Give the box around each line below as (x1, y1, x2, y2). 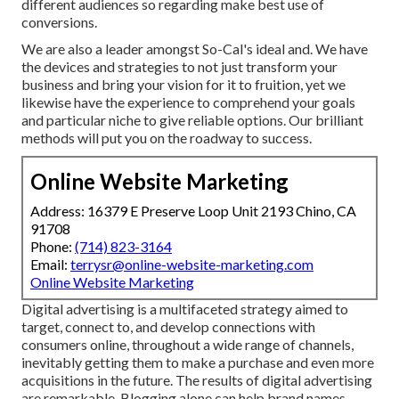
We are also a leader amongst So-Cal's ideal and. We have (21, 40, 368, 58)
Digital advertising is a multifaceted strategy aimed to (21, 300, 348, 318)
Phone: (30, 238, 75, 256)
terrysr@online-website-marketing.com (70, 256, 313, 273)
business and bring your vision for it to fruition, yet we (21, 76, 346, 94)
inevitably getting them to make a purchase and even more (21, 354, 374, 371)
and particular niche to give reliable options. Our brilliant (21, 111, 363, 129)
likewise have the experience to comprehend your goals (21, 94, 355, 111)
